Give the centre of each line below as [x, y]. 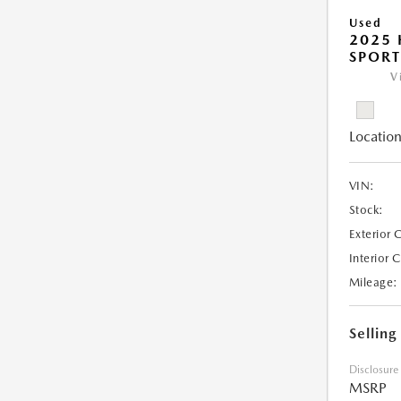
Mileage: [373, 283]
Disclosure [373, 370]
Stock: [366, 210]
